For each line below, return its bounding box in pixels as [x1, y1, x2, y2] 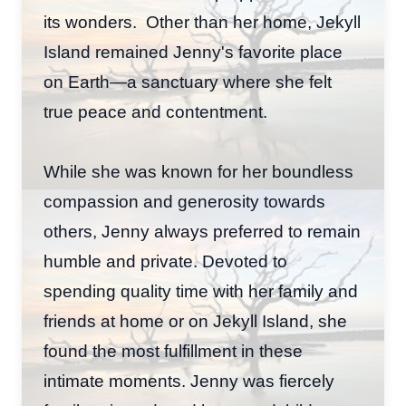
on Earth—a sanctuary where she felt [43, 72, 332, 92]
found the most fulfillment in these [43, 342, 303, 361]
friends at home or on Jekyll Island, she [43, 312, 347, 331]
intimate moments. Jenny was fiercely [43, 372, 334, 391]
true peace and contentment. [43, 102, 267, 121]
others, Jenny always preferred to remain [43, 222, 361, 241]
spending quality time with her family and [43, 282, 358, 301]
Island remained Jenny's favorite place [43, 43, 343, 62]
